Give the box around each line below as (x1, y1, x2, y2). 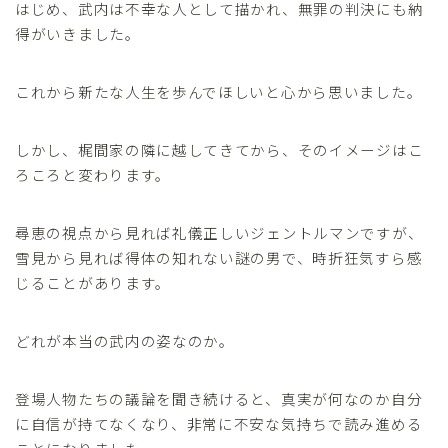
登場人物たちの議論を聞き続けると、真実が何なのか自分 (15, 387, 423, 409)
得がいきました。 (15, 22, 141, 44)
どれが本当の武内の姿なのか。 (15, 329, 235, 351)
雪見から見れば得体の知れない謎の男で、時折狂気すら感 (15, 246, 423, 268)
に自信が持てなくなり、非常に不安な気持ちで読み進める (15, 412, 423, 434)
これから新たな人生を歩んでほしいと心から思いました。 (15, 80, 423, 102)
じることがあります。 (15, 271, 171, 293)
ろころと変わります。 (15, 163, 171, 185)
